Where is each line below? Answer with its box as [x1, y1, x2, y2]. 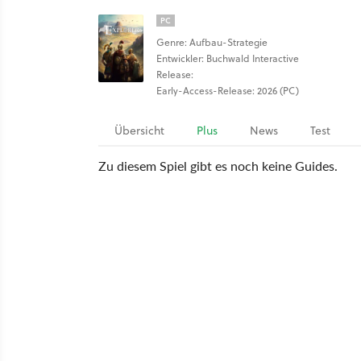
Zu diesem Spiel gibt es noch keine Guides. [98, 156, 338, 175]
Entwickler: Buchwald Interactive [156, 52, 299, 65]
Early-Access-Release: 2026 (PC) [156, 84, 299, 98]
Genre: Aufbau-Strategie [156, 35, 268, 49]
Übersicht [114, 122, 164, 139]
